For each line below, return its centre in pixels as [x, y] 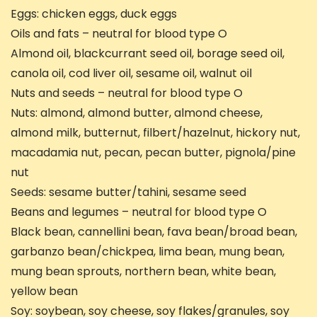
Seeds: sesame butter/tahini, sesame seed [128, 192]
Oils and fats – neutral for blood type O [119, 34]
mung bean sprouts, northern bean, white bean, [143, 272]
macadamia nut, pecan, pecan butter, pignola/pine [153, 153]
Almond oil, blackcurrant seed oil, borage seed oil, [148, 54]
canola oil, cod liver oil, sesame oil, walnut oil [131, 74]
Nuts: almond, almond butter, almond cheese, [137, 113]
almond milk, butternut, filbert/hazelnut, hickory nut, [155, 133]
